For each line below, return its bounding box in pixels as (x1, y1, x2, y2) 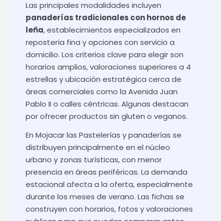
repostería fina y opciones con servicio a (26, 37, 175, 47)
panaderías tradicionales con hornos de (26, 12, 186, 23)
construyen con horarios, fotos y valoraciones (26, 204, 193, 215)
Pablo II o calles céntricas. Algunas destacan (26, 98, 188, 109)
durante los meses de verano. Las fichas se (26, 191, 184, 202)
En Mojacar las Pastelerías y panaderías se (26, 130, 182, 141)
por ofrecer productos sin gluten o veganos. (26, 110, 187, 121)
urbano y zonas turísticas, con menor (26, 154, 162, 165)
